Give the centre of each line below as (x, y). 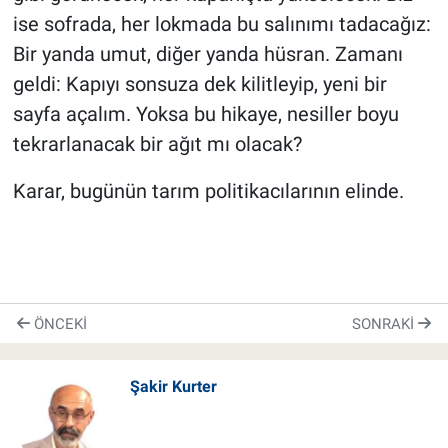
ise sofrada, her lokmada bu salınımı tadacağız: (221, 24)
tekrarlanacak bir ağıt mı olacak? (157, 144)
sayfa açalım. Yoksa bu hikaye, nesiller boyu (205, 114)
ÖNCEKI (58, 323)
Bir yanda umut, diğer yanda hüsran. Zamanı (207, 54)
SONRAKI (385, 323)
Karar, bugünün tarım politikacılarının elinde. (208, 191)
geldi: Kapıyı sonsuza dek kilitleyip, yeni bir (199, 84)
